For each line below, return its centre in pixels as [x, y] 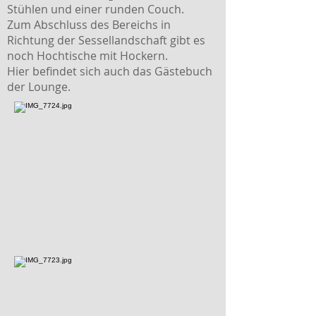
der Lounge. [39, 87]
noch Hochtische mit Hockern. [87, 56]
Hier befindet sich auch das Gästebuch [110, 71]
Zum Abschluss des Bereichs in [89, 25]
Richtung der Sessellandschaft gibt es [106, 40]
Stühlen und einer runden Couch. [96, 9]
